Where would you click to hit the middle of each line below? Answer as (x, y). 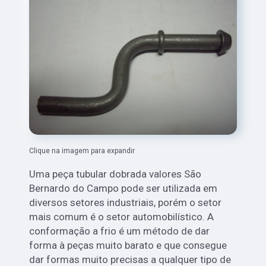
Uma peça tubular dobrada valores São (115, 174)
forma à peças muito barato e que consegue (128, 246)
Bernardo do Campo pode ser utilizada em (123, 189)
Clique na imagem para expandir (82, 151)
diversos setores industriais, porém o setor (126, 203)
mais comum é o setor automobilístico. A (122, 217)
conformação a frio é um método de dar (120, 231)
